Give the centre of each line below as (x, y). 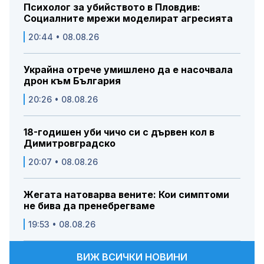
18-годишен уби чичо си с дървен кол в (119, 132)
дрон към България (72, 81)
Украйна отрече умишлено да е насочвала (128, 70)
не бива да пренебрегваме (89, 206)
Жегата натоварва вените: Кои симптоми (126, 195)
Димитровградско (70, 143)
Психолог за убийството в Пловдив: (112, 7)
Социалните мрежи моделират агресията (128, 19)
